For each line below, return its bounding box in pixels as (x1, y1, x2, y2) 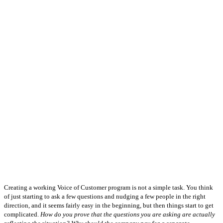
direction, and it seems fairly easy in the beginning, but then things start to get (4, 202, 214, 209)
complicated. (4, 211, 40, 218)
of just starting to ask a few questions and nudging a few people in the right (4, 193, 206, 200)
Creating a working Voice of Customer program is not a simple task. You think (4, 184, 213, 191)
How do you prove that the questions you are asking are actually (40, 211, 215, 218)
